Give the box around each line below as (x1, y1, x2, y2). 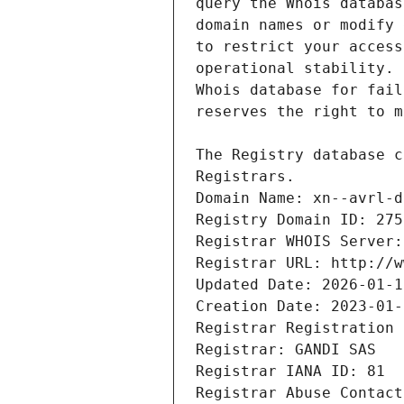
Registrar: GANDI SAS (196, 341, 376, 359)
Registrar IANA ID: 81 (196, 363, 385, 381)
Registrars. (196, 168, 295, 186)
